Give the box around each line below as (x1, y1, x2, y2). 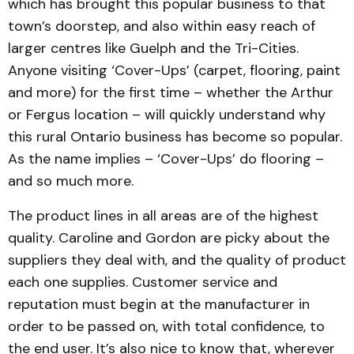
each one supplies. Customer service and (8, 273, 277, 292)
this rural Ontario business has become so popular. (8, 127, 342, 146)
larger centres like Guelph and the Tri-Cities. (8, 39, 299, 58)
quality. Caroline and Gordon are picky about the (8, 228, 330, 247)
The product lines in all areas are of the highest (8, 206, 318, 225)
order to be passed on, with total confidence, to (8, 317, 325, 336)
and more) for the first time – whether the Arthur (8, 83, 333, 102)
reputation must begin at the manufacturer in (8, 295, 310, 314)
